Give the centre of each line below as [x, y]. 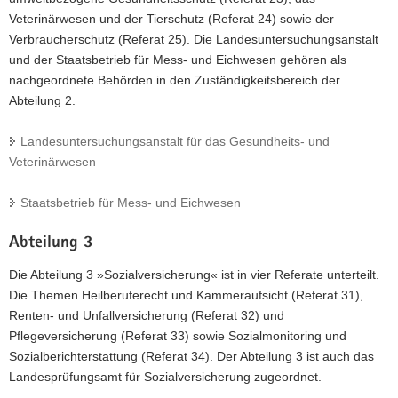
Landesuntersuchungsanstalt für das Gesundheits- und [175, 142]
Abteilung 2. [42, 101]
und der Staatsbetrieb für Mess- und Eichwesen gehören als [178, 60]
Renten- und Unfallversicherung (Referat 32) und [147, 315]
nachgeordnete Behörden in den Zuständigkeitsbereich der [175, 80]
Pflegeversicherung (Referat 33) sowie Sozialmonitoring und [178, 335]
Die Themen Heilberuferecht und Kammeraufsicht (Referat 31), [186, 295]
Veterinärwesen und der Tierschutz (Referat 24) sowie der [171, 19]
